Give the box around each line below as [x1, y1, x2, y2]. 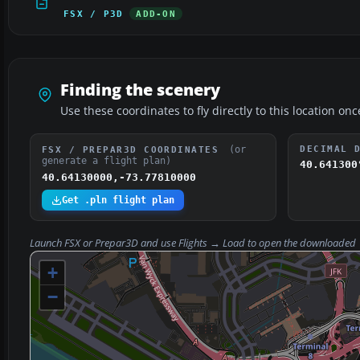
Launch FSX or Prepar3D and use [30, 236, 178, 251]
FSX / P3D [63, 9, 124, 19]
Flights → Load [178, 236, 245, 251]
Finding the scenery [60, 79, 220, 101]
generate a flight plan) [42, 155, 171, 167]
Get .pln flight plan [62, 194, 174, 207]
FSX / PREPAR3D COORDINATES [42, 145, 226, 155]
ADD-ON [136, 9, 176, 19]
